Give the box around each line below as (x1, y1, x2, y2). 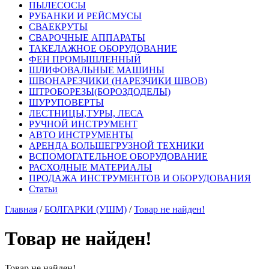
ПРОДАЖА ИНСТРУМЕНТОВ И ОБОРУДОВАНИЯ (29, 173, 251, 183)
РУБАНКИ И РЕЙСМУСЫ (29, 11, 142, 21)
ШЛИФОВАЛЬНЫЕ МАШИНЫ (29, 65, 165, 75)
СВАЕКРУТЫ (29, 22, 88, 32)
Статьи (29, 184, 58, 194)
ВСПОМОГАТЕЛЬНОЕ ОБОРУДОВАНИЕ (29, 151, 208, 162)
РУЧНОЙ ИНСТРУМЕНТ (29, 119, 138, 129)
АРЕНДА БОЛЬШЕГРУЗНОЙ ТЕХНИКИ (29, 141, 204, 151)
